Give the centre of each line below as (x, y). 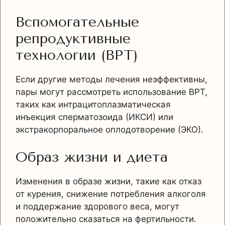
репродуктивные (73, 38)
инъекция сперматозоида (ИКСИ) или (94, 117)
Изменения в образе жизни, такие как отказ (108, 182)
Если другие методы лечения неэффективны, (111, 79)
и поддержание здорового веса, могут (97, 207)
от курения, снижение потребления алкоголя (111, 194)
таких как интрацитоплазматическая (93, 104)
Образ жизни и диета (92, 157)
